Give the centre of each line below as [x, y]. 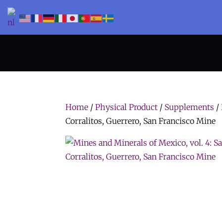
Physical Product [126, 107]
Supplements [189, 107]
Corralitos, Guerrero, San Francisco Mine [140, 121]
